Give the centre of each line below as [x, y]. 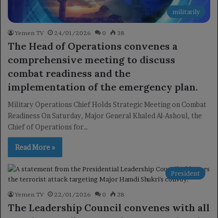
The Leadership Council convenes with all [109, 208]
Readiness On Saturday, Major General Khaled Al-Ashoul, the [105, 116]
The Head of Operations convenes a [93, 46]
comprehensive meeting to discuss [91, 60]
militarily [186, 12]
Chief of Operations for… [48, 127]
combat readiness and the [69, 73]
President [185, 173]
